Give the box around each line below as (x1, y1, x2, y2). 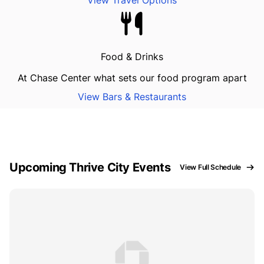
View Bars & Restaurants (78, 91, 186, 103)
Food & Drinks (101, 51, 163, 63)
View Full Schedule (180, 163, 241, 172)
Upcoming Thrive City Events (9, 160, 171, 175)
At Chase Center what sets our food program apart (17, 72, 247, 84)
